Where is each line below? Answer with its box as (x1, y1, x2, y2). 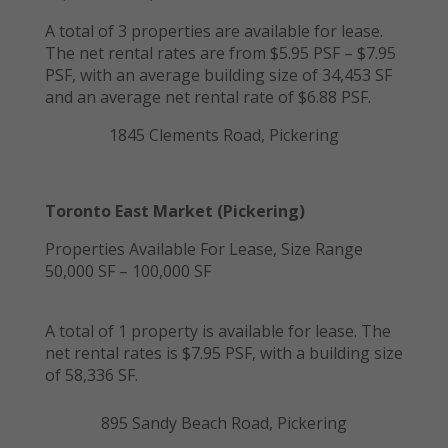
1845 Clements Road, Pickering (108, 123, 339, 146)
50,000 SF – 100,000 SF (44, 259, 211, 282)
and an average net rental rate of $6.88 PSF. (44, 85, 371, 108)
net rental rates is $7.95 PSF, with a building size (44, 341, 403, 364)
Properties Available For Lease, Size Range (44, 237, 363, 260)
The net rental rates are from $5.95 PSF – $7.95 (44, 41, 396, 64)
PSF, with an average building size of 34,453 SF (44, 63, 392, 86)
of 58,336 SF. (44, 363, 138, 386)
